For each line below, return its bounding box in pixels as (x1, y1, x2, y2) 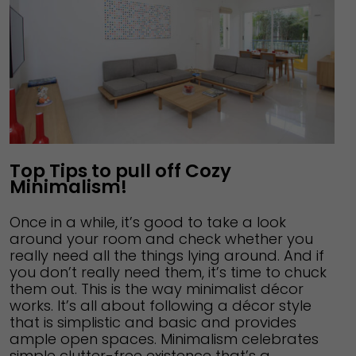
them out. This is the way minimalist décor (10, 278, 304, 299)
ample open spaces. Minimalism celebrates (10, 328, 319, 349)
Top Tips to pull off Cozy (10, 157, 231, 184)
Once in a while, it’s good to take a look (10, 211, 286, 232)
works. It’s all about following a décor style (10, 295, 311, 315)
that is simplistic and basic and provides (10, 311, 296, 332)
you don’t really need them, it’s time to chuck (10, 261, 327, 282)
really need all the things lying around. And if (10, 245, 324, 265)
